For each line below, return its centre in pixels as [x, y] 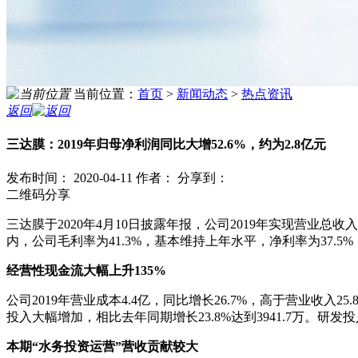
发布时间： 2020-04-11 [71, 178]
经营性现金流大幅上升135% [86, 271]
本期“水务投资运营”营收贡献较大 [102, 347]
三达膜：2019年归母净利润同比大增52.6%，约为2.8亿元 [166, 145]
